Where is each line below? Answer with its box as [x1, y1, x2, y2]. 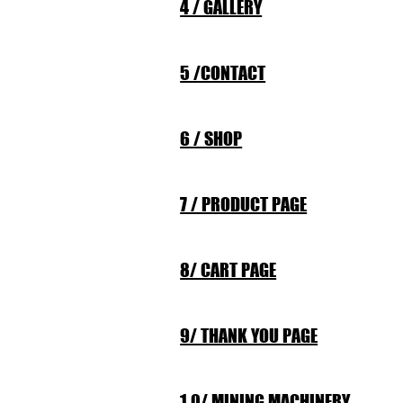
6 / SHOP [180, 127, 243, 149]
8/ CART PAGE [180, 258, 277, 281]
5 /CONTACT [180, 61, 266, 84]
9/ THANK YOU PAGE [180, 324, 318, 346]
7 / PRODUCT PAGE [180, 193, 308, 215]
